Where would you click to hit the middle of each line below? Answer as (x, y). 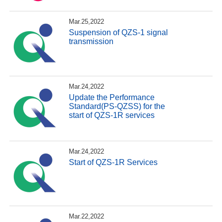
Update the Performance (112, 97)
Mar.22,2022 (87, 217)
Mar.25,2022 (87, 22)
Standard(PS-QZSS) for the (117, 106)
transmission (91, 41)
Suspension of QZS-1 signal (119, 32)
